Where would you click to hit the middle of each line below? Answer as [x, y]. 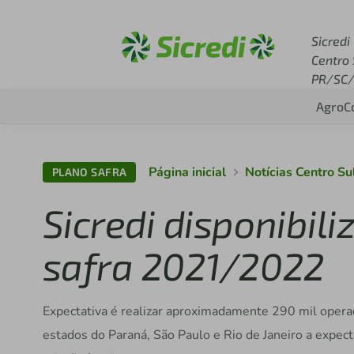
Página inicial [188, 172]
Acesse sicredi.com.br [256, 16]
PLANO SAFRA [89, 172]
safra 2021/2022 [183, 265]
